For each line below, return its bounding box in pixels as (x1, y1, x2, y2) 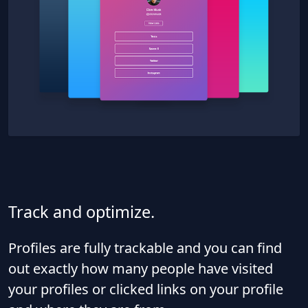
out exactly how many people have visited (8, 258, 273, 278)
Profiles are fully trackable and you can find (8, 238, 282, 257)
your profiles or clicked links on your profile (8, 279, 283, 298)
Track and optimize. (8, 200, 155, 223)
